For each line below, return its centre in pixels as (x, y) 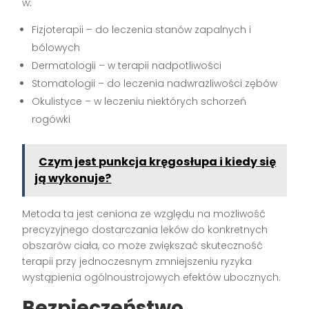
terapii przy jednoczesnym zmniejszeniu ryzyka (137, 261)
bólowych (56, 47)
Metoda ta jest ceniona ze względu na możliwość (144, 213)
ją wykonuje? (73, 178)
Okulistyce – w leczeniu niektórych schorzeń (139, 101)
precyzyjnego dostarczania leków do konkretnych (145, 229)
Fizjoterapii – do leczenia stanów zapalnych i (142, 29)
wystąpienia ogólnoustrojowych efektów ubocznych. (152, 277)
